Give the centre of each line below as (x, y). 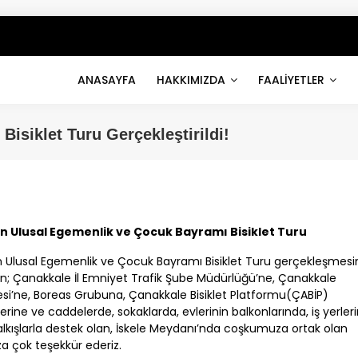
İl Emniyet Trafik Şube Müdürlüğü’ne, (175, 278)
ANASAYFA (106, 80)
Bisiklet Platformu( (240, 295)
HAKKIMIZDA (192, 80)
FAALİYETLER (292, 80)
